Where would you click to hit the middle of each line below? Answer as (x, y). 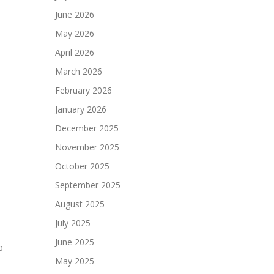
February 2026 (83, 90)
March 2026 (79, 71)
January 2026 (81, 109)
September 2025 (88, 185)
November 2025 (87, 147)
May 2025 (75, 261)
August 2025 (80, 204)
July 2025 (73, 223)
